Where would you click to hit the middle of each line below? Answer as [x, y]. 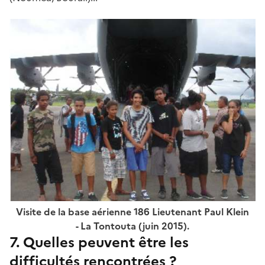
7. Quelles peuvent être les [99, 243]
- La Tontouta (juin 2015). [132, 226]
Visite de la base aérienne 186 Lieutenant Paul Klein [132, 212]
